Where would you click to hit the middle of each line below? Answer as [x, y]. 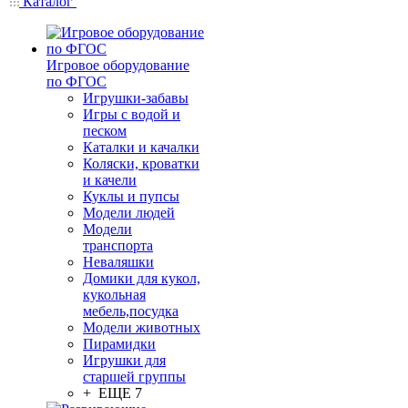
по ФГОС [76, 82]
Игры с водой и [132, 114]
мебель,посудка [131, 311]
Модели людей [129, 213]
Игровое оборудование [118, 65]
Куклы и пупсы [131, 196]
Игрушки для [124, 360]
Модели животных [142, 327]
